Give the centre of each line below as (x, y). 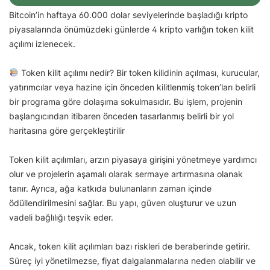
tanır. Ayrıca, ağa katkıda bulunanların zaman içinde (110, 188)
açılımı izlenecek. (43, 43)
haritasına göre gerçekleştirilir (68, 130)
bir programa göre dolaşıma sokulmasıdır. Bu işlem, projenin (126, 101)
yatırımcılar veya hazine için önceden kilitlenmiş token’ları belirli (132, 87)
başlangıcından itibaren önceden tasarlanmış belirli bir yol (121, 116)
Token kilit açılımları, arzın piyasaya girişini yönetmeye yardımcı (133, 159)
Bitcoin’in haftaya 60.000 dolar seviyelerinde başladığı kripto (128, 14)
